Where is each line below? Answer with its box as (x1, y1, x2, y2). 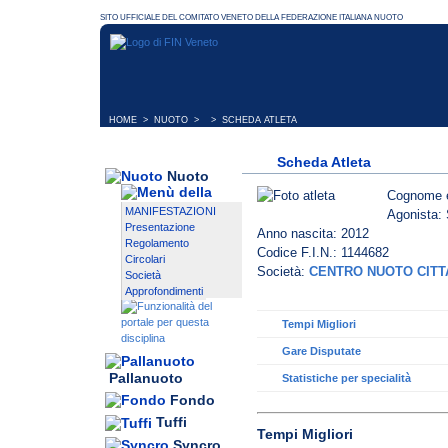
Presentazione (125, 221, 195, 234)
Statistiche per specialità (282, 372, 411, 385)
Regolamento (125, 237, 189, 250)
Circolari (125, 253, 165, 266)
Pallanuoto (109, 370, 183, 387)
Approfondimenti (125, 285, 203, 298)
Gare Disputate (282, 345, 361, 358)
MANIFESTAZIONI (125, 205, 216, 218)
